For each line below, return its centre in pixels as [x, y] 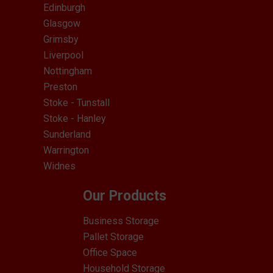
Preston [60, 87]
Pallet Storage [113, 236]
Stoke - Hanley [74, 118]
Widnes [59, 166]
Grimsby [61, 39]
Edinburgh [64, 7]
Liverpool [63, 55]
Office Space [110, 252]
